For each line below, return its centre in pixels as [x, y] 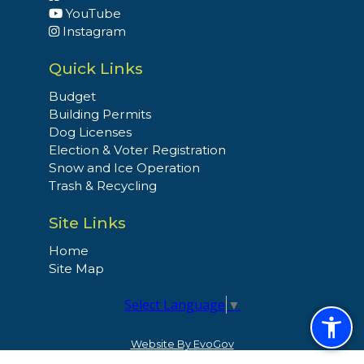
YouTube [92, 14]
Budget [72, 97]
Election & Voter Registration [137, 150]
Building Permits [100, 115]
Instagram [93, 32]
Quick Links [96, 69]
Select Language [175, 305]
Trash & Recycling [103, 186]
